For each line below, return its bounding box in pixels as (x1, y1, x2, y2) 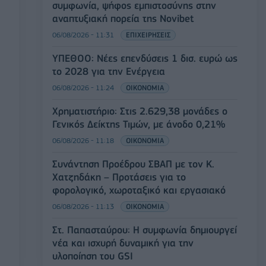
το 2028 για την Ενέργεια (52, 65, 165, 77)
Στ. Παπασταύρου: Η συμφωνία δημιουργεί (52, 223, 237, 236)
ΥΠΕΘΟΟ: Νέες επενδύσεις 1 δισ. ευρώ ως (52, 52, 237, 64)
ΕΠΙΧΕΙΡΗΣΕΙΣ (126, 30, 170, 39)
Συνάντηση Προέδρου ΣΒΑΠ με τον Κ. (52, 157, 214, 170)
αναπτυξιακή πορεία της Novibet (52, 12, 194, 24)
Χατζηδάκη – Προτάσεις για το (52, 170, 186, 183)
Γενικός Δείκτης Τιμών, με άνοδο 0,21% (52, 118, 225, 130)
